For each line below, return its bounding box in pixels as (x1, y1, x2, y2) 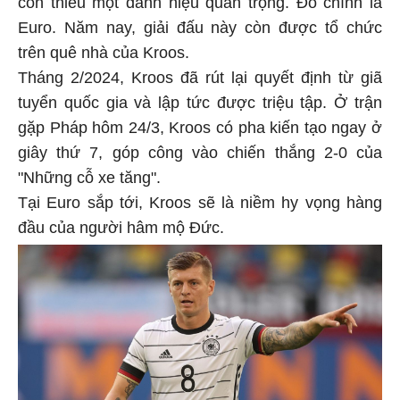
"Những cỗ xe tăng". (18, 165, 161, 184)
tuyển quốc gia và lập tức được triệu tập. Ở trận (18, 90, 382, 109)
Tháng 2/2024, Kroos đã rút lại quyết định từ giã (18, 65, 382, 84)
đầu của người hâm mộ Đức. (18, 215, 224, 234)
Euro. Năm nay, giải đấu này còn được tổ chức (18, 15, 382, 34)
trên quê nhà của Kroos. (18, 40, 189, 59)
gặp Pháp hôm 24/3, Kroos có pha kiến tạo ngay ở (18, 115, 382, 134)
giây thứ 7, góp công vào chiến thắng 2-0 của (18, 140, 382, 159)
